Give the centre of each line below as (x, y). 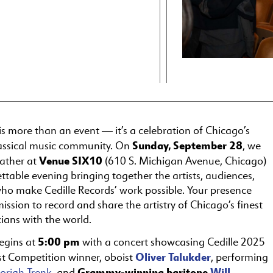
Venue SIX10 (72, 160)
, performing (239, 257)
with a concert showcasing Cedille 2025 (172, 242)
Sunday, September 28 (187, 145)
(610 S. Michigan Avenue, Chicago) (186, 161)
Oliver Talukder (173, 257)
